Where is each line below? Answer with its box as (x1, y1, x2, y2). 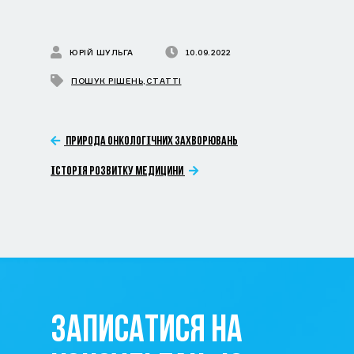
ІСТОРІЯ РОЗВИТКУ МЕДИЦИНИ (51, 165, 185, 179)
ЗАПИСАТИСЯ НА (51, 313, 243, 352)
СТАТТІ (145, 76, 182, 86)
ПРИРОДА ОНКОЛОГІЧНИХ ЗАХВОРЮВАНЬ (64, 135, 238, 149)
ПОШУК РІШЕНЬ (71, 76, 143, 86)
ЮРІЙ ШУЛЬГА (70, 47, 134, 58)
